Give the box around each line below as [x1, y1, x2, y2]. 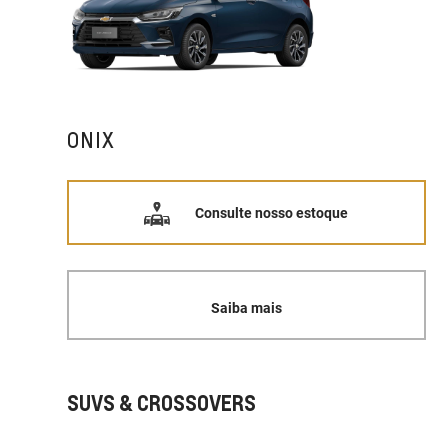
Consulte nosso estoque [195, 204, 349, 221]
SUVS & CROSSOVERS [67, 390, 257, 417]
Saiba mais [210, 299, 282, 316]
